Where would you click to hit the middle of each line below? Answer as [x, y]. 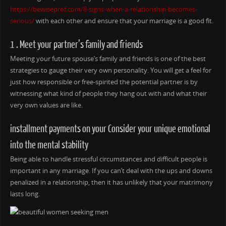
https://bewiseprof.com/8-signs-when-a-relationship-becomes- [103, 10]
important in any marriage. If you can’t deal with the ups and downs [111, 171]
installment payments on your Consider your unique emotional [110, 129]
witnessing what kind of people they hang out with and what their [108, 94]
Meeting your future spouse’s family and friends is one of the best [108, 59]
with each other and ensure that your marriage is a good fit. [124, 21]
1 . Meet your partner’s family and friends [76, 45]
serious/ [22, 21]
